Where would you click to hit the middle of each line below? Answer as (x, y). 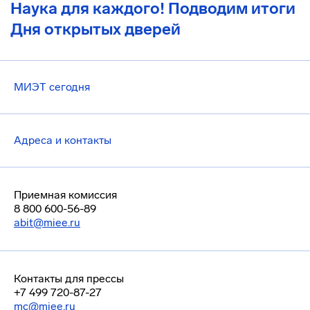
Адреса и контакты (63, 140)
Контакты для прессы (69, 279)
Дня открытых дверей (95, 29)
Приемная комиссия (65, 195)
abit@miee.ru (47, 222)
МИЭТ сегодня (52, 87)
